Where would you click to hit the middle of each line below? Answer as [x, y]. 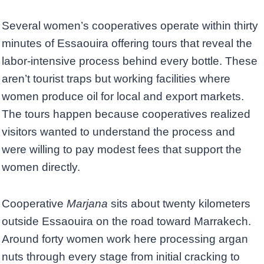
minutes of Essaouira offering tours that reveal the [127, 43]
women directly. [41, 167]
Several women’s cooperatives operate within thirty [130, 25]
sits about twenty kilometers [179, 203]
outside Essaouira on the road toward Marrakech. [126, 221]
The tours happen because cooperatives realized [126, 114]
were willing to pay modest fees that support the [122, 149]
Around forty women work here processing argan [125, 239]
